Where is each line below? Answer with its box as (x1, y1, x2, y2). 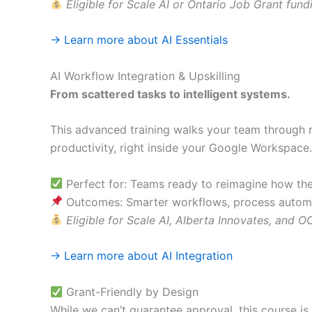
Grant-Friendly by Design (63, 285, 199, 299)
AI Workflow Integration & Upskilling (50, 68, 240, 83)
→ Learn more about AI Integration (50, 249, 233, 263)
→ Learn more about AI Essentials (50, 33, 228, 47)
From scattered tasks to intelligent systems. (50, 86, 290, 101)
